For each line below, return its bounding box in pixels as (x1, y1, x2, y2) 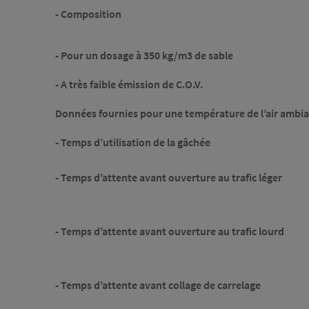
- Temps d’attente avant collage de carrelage (55, 278, 261, 292)
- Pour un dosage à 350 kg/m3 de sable (55, 48, 233, 63)
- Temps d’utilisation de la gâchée (55, 135, 210, 150)
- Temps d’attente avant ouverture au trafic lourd (55, 224, 284, 239)
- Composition (55, 7, 121, 21)
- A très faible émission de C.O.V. (55, 77, 203, 92)
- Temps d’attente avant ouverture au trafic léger (55, 170, 282, 185)
